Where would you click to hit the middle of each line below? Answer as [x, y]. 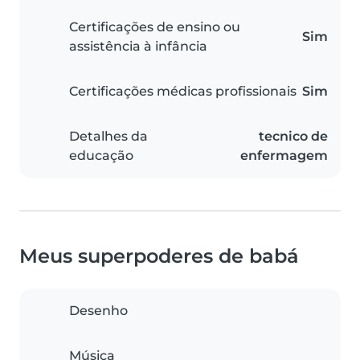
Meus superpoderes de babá [159, 256]
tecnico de [293, 137]
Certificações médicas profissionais [183, 92]
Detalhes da [108, 137]
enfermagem [284, 156]
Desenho [98, 311]
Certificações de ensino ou [155, 27]
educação [101, 156]
